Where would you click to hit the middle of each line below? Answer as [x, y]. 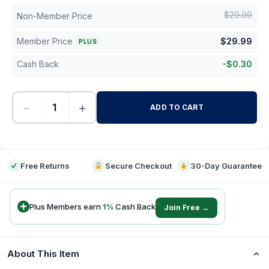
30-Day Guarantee [226, 166]
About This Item [43, 254]
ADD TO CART [177, 107]
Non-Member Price [55, 16]
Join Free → [186, 207]
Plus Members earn [66, 206]
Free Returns [45, 166]
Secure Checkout [139, 166]
